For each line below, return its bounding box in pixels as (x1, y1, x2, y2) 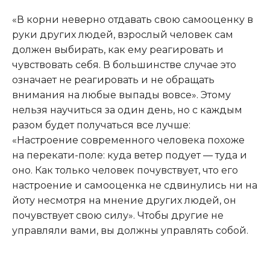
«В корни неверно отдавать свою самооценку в (12, 13, 253, 25)
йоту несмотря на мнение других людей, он (12, 194, 236, 206)
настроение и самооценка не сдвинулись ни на (12, 179, 257, 191)
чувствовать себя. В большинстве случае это (12, 58, 236, 71)
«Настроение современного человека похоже (12, 134, 245, 146)
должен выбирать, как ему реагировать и (12, 43, 224, 55)
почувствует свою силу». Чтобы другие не (12, 209, 224, 221)
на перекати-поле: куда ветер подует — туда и (12, 149, 247, 161)
